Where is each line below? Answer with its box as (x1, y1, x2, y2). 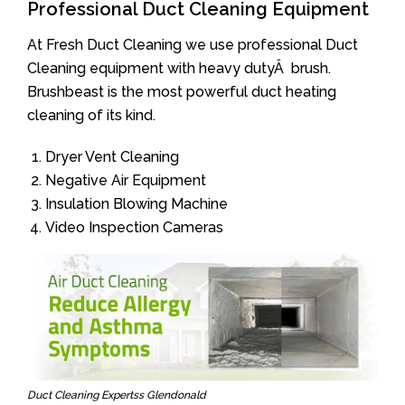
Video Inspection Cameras (45, 219, 223, 236)
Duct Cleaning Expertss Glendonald (27, 388, 206, 401)
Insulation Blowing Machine (45, 195, 228, 212)
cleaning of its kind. (27, 107, 155, 124)
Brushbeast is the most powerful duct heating (27, 83, 336, 100)
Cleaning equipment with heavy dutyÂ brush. (27, 60, 331, 77)
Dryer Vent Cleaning (45, 148, 179, 165)
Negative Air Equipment (45, 172, 206, 189)
